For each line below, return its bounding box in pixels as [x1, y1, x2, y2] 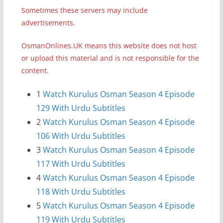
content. [21, 66, 49, 76]
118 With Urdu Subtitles [36, 186, 125, 198]
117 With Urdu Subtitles [36, 158, 125, 170]
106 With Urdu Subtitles [36, 130, 125, 142]
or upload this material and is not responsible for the [21, 53, 199, 63]
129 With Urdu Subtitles [36, 103, 125, 114]
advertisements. [21, 18, 75, 28]
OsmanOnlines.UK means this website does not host [21, 41, 197, 51]
